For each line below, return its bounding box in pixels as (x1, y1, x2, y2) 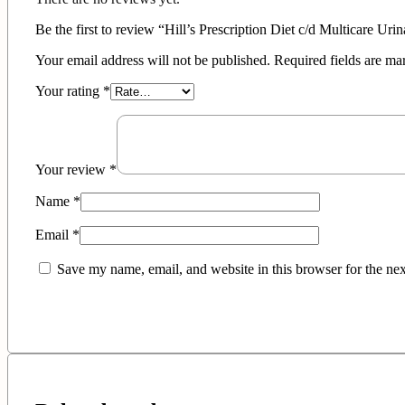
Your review (35, 162, 109, 178)
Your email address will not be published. (35, 52, 270, 69)
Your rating (35, 83, 103, 99)
